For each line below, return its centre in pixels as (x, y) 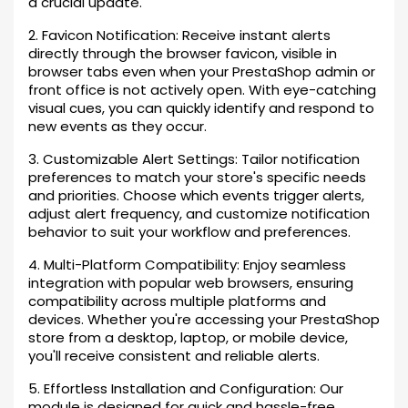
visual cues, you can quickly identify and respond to (201, 108)
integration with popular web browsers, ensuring (191, 283)
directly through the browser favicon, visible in (183, 53)
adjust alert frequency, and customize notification (199, 214)
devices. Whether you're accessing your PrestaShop (204, 319)
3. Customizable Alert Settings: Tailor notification (194, 159)
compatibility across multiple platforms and (177, 301)
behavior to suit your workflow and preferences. (189, 232)
